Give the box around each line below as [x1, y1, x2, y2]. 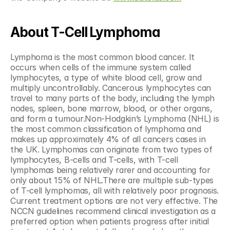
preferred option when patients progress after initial [10, 216, 209, 226]
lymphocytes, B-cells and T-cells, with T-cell [10, 155, 178, 165]
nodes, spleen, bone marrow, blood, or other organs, [10, 103, 213, 113]
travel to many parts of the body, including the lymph [10, 93, 215, 103]
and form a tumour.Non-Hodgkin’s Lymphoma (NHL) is [10, 113, 219, 124]
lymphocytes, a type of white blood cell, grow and [10, 72, 202, 83]
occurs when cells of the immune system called [10, 62, 191, 72]
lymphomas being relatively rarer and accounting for [10, 165, 210, 175]
